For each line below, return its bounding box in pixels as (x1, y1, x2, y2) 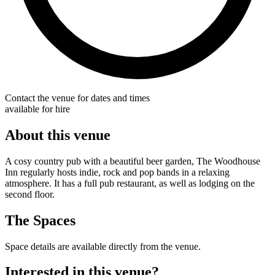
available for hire (5, 103, 70, 114)
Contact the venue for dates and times (5, 92, 150, 103)
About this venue (5, 126, 110, 143)
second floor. (5, 188, 55, 199)
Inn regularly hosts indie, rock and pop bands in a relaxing (5, 166, 230, 177)
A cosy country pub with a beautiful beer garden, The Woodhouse (5, 155, 260, 166)
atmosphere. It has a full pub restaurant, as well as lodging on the (5, 177, 255, 188)
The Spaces (5, 212, 76, 228)
